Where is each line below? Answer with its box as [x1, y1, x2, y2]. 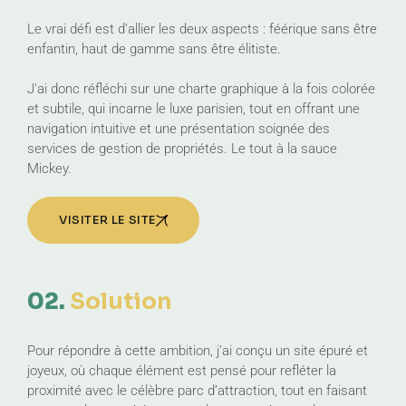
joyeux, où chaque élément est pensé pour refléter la [27, 362, 336, 379]
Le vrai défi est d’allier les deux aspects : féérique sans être [27, 21, 377, 37]
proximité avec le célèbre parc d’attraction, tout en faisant [27, 382, 367, 399]
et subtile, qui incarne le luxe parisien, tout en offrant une [27, 101, 360, 117]
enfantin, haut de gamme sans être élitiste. [27, 41, 281, 57]
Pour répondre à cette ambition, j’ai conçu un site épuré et [27, 343, 368, 359]
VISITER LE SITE [59, 212, 156, 227]
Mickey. [27, 160, 72, 177]
